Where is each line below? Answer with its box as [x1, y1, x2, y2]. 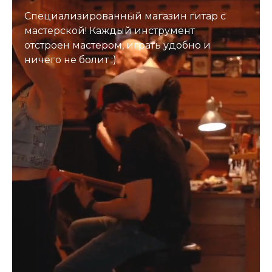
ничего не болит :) [24, 54, 117, 66]
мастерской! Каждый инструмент [24, 25, 195, 37]
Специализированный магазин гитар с [24, 10, 226, 22]
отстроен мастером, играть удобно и [24, 39, 211, 52]
